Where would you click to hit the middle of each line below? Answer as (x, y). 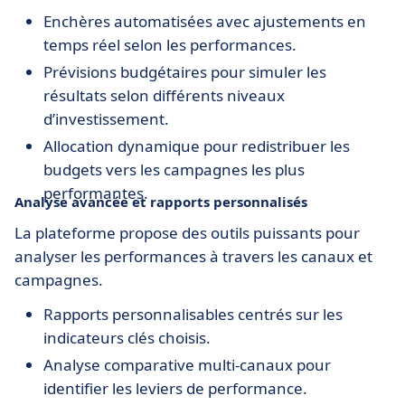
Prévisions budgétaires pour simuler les (185, 72)
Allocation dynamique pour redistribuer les (197, 146)
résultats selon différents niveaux (164, 95)
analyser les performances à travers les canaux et (193, 256)
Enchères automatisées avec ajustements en (205, 21)
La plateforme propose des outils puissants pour (187, 233)
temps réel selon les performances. (170, 45)
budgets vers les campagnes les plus (174, 170)
